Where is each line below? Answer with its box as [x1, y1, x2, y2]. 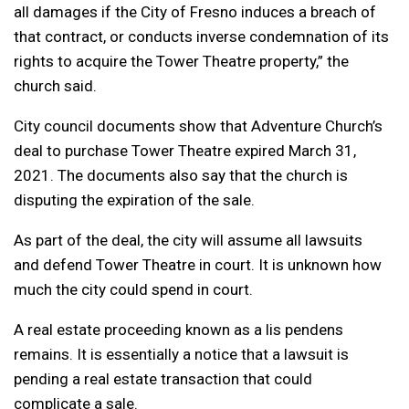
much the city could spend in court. [14, 279, 253, 299]
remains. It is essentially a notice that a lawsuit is [14, 344, 349, 363]
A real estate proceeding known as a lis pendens [14, 320, 343, 339]
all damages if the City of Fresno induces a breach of [14, 2, 376, 21]
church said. [14, 76, 97, 95]
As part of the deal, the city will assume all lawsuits [14, 230, 362, 249]
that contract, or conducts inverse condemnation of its [14, 26, 389, 46]
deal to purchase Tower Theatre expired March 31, [14, 141, 356, 160]
